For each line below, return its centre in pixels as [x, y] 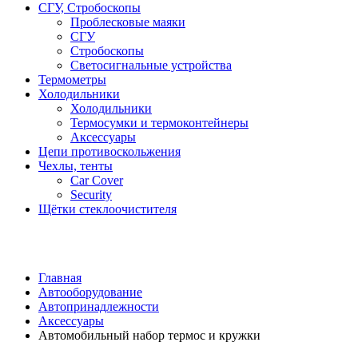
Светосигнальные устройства [151, 65]
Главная [60, 277]
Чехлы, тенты [76, 165]
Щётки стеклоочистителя [107, 209]
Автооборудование [90, 292]
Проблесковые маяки [128, 22]
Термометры [72, 79]
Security [91, 194]
